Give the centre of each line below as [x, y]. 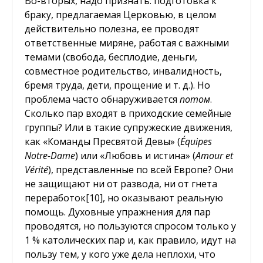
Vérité [37, 169]
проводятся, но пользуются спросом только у [131, 226]
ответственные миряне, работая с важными [127, 43]
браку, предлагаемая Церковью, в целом [121, 14]
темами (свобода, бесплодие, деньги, [111, 57]
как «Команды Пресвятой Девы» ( [103, 141]
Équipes [196, 141]
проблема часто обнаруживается [102, 99]
